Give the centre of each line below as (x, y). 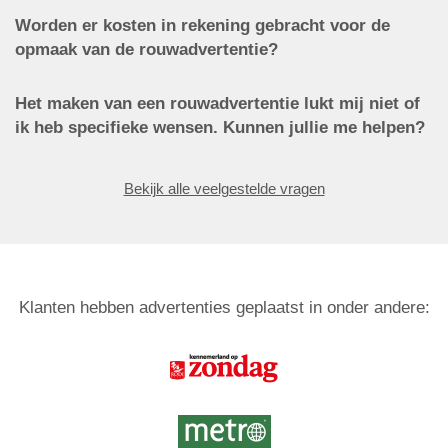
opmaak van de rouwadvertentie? (146, 49)
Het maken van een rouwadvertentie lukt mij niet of (217, 103)
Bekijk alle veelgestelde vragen (224, 188)
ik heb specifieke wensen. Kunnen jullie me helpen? (220, 127)
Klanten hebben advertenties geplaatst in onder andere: (224, 307)
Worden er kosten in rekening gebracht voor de (202, 25)
